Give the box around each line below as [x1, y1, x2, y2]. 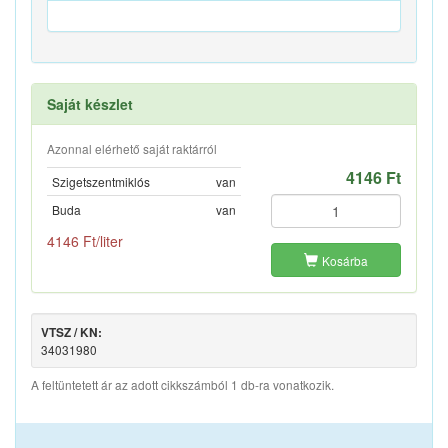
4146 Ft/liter [47, 231, 123, 252]
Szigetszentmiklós [52, 173, 150, 191]
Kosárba [322, 252, 368, 270]
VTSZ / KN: [41, 324, 102, 342]
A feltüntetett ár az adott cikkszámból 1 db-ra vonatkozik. [31, 376, 334, 394]
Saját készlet [47, 94, 133, 115]
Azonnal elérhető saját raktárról [47, 140, 217, 158]
